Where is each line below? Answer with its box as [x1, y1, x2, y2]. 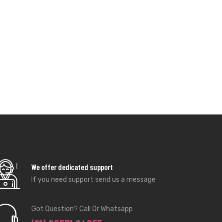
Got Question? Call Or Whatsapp [31, 205, 133, 214]
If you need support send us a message [31, 175, 156, 184]
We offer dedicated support [31, 162, 113, 172]
